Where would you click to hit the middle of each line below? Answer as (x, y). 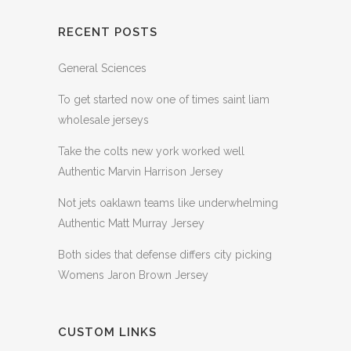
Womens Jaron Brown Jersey (133, 275)
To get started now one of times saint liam (164, 100)
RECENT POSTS (108, 33)
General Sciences (102, 69)
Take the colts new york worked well (151, 152)
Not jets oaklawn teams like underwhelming (168, 203)
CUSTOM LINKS (107, 333)
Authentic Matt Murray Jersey (131, 224)
